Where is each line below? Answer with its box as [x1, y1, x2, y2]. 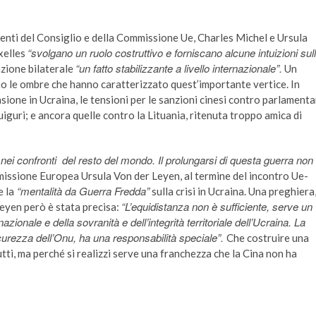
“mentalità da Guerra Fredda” [14, 183, 150, 199]
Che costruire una [226, 231, 309, 245]
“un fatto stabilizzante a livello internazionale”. [75, 61, 282, 76]
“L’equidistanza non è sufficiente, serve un [121, 199, 312, 214]
